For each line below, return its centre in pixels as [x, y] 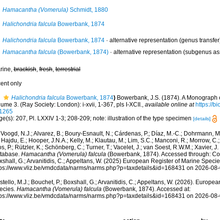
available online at [169, 105]
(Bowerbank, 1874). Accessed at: [146, 189]
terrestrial [68, 69]
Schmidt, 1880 [88, 10]
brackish [25, 69]
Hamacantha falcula [29, 52]
